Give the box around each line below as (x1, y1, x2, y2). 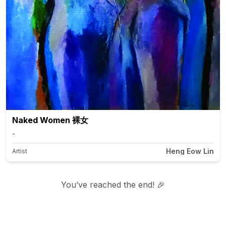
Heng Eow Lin (166, 146, 214, 155)
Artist (12, 147, 27, 155)
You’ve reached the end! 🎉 (61, 179, 165, 190)
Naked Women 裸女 (12, 115, 88, 125)
